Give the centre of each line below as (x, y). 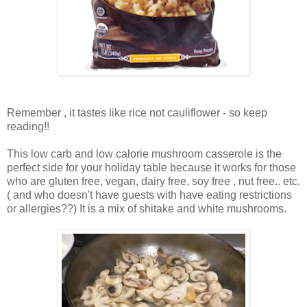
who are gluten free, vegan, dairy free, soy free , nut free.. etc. (153, 182)
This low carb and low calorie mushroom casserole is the (144, 154)
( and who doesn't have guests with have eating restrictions (149, 195)
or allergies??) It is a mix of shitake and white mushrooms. (147, 209)
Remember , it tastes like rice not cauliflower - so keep (137, 113)
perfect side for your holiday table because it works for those (151, 168)
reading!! (28, 127)
